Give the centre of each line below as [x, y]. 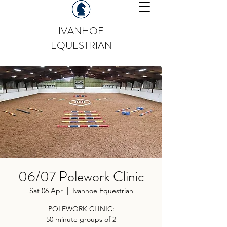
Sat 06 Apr [46, 191]
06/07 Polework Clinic [81, 177]
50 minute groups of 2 [81, 219]
